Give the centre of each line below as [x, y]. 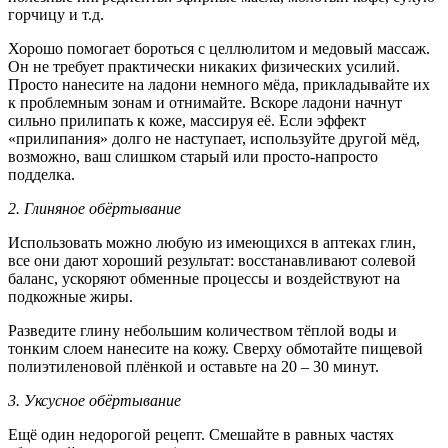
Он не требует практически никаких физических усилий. [204, 66]
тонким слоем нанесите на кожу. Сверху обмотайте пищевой [215, 348]
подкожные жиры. [70, 296]
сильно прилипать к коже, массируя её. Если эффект [187, 120]
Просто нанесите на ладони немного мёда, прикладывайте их [219, 84]
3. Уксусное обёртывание [94, 400]
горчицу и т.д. [56, 14]
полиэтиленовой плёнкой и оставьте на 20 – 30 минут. [193, 366]
